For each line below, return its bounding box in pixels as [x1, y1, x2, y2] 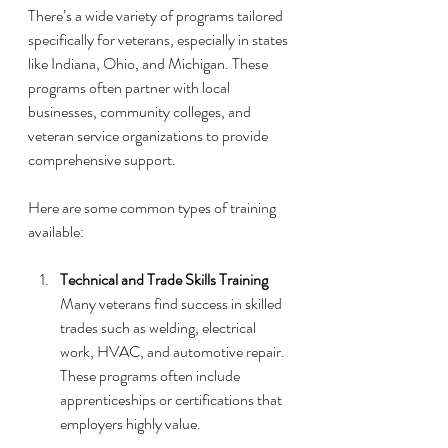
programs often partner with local [28, 76, 233, 100]
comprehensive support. [28, 148, 176, 172]
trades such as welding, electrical [60, 316, 259, 340]
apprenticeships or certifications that [60, 388, 285, 412]
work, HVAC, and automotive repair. [60, 340, 288, 364]
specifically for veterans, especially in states [28, 28, 291, 52]
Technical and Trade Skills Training [60, 268, 268, 292]
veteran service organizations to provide [28, 124, 271, 148]
